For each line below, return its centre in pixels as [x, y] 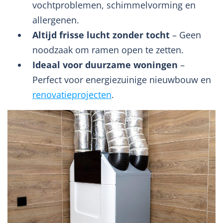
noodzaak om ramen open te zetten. [108, 50]
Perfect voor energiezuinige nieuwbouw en [122, 80]
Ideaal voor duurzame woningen [105, 65]
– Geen [185, 35]
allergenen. [56, 20]
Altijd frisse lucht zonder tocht [101, 35]
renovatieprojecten [72, 95]
